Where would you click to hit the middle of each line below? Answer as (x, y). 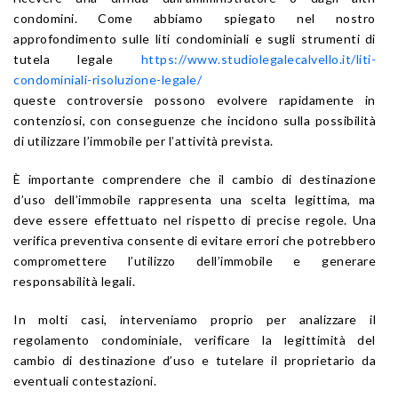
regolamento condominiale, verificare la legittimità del (195, 339)
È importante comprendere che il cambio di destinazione (195, 179)
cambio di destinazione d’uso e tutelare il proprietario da (195, 360)
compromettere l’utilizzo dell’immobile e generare (195, 260)
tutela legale (77, 59)
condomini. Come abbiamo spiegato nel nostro (195, 18)
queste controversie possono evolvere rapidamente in (195, 99)
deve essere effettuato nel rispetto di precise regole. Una (195, 219)
